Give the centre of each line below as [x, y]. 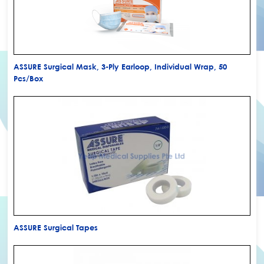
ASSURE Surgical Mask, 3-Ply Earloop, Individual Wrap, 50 [121, 67]
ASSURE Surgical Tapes [56, 227]
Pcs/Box [29, 78]
